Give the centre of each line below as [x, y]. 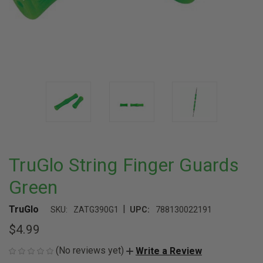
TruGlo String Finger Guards [124, 165]
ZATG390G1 [96, 210]
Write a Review [169, 251]
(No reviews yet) [90, 250]
